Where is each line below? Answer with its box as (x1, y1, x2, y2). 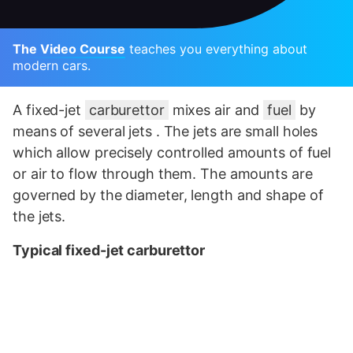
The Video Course (13, 41, 125, 58)
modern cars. (13, 58, 91, 74)
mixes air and (168, 102, 264, 119)
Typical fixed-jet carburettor (13, 242, 206, 259)
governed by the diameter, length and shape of (13, 187, 324, 204)
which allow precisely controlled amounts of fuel (13, 144, 332, 162)
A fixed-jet (13, 102, 85, 119)
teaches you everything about (125, 41, 307, 58)
